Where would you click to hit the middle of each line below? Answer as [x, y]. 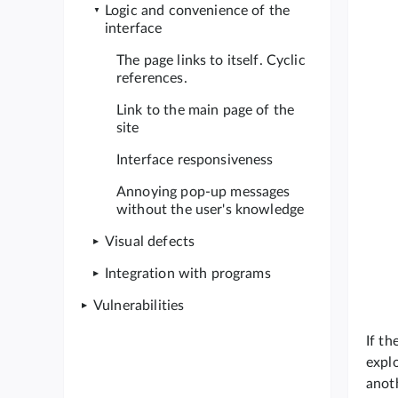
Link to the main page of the [206, 110]
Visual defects [150, 242]
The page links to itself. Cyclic [211, 60]
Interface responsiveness [195, 160]
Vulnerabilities [139, 306]
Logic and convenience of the [198, 11]
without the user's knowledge [211, 210]
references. [152, 78]
